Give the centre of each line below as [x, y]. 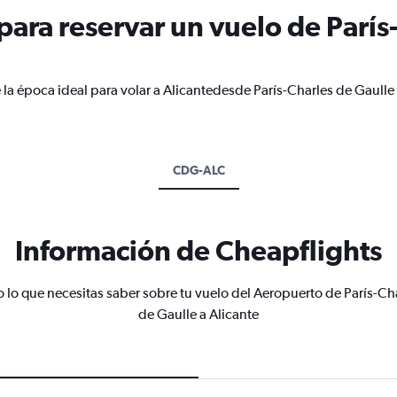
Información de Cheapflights [198, 250]
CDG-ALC [198, 170]
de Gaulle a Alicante [198, 314]
